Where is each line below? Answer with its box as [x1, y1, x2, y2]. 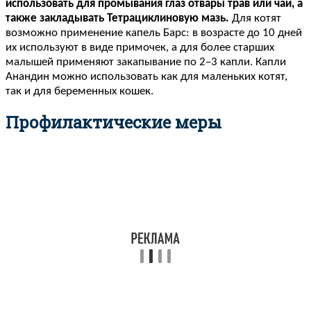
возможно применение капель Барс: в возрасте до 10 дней [6, 26, 302, 39]
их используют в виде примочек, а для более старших [6, 41, 274, 53]
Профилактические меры [6, 111, 221, 134]
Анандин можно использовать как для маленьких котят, [6, 70, 287, 83]
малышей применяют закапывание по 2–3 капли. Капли [6, 56, 286, 68]
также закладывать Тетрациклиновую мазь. [6, 12, 229, 24]
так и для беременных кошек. [6, 85, 153, 97]
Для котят [229, 12, 281, 24]
